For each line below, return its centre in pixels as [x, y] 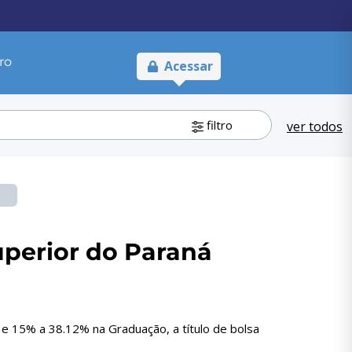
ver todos [315, 127]
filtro [218, 125]
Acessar [185, 66]
